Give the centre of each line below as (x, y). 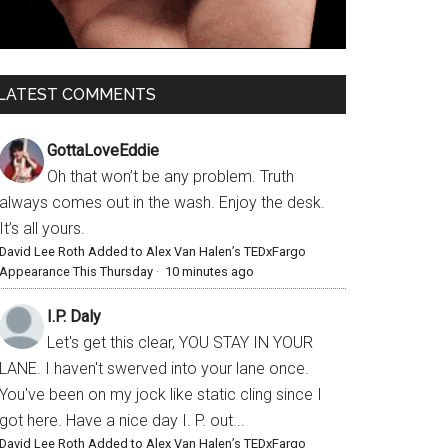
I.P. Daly (74, 317)
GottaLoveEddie (103, 151)
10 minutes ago (209, 272)
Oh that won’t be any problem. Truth (170, 177)
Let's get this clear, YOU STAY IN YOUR (180, 343)
